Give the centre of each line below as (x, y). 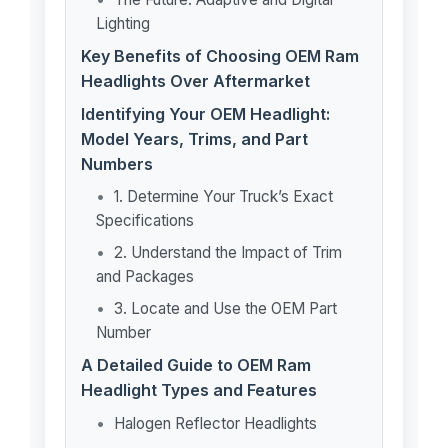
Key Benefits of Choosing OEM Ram (219, 56)
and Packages (144, 276)
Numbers (116, 164)
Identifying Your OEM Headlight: (205, 114)
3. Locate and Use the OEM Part (225, 308)
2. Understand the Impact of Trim (227, 252)
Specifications (144, 220)
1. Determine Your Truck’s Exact (223, 196)
